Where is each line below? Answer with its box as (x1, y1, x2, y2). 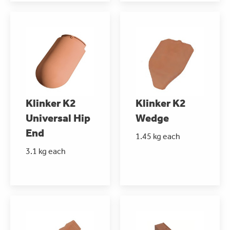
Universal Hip (26, 111, 90, 124)
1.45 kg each (136, 131, 180, 141)
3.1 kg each (26, 146, 66, 156)
